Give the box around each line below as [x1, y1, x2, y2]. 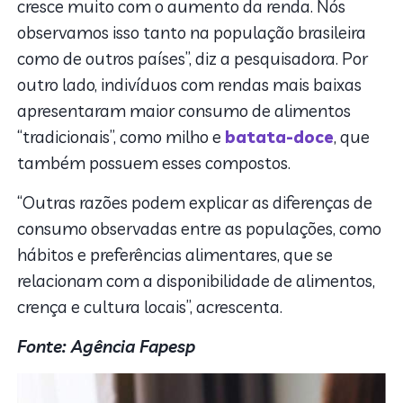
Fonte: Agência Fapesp [17, 335, 196, 357]
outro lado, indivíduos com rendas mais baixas [17, 73, 363, 95]
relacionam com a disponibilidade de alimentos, [17, 269, 376, 291]
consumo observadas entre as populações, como [17, 217, 382, 239]
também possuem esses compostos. [17, 151, 291, 174]
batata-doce [225, 125, 335, 148]
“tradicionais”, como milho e [17, 125, 226, 148]
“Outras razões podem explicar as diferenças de [17, 191, 373, 213]
